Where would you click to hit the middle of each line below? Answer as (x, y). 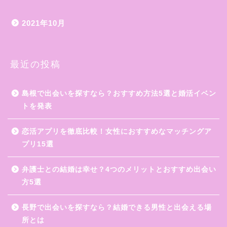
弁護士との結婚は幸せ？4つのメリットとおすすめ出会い (119, 170)
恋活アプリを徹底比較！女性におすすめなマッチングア (117, 132)
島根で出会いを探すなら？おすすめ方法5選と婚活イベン (119, 94)
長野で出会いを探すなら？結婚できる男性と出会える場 (117, 208)
